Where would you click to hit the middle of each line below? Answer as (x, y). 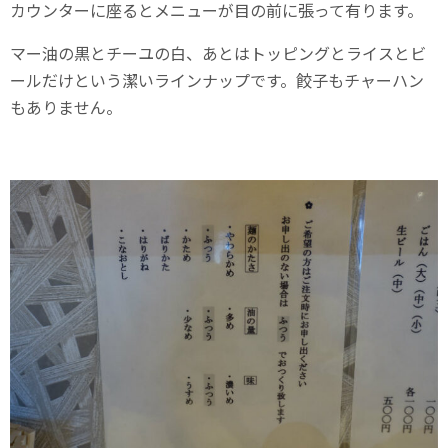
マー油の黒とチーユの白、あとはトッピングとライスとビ (218, 52)
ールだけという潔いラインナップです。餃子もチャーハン (217, 79)
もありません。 (66, 106)
